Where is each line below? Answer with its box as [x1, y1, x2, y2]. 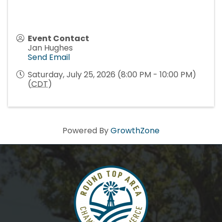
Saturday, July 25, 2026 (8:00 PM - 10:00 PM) [28, 69, 196, 81]
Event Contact [28, 33, 89, 45]
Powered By [62, 125, 111, 137]
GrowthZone [111, 125, 160, 137]
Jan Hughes [28, 42, 73, 54]
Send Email [28, 52, 70, 63]
